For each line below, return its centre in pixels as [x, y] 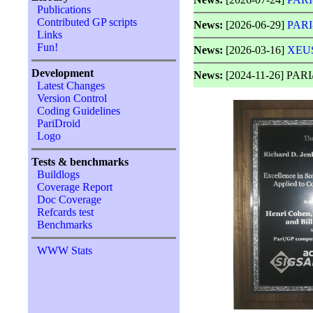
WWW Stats [65, 250]
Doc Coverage [70, 199]
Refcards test [66, 212]
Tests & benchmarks [80, 162]
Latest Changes [71, 86]
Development [63, 73]
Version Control [72, 98]
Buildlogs [59, 174]
